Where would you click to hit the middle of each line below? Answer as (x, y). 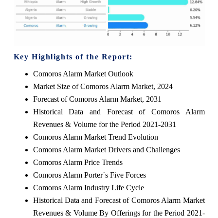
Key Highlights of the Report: (73, 56)
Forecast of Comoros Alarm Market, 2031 (97, 99)
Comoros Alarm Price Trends (78, 162)
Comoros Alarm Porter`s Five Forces (89, 175)
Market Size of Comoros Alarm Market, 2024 (103, 86)
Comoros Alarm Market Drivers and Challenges (106, 149)
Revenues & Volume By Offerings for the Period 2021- (119, 213)
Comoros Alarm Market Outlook (83, 73)
